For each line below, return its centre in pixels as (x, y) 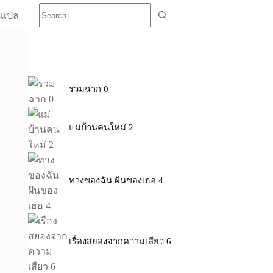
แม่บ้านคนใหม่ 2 (101, 127)
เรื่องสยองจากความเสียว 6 (120, 242)
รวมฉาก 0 (89, 89)
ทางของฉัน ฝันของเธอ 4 (116, 181)
